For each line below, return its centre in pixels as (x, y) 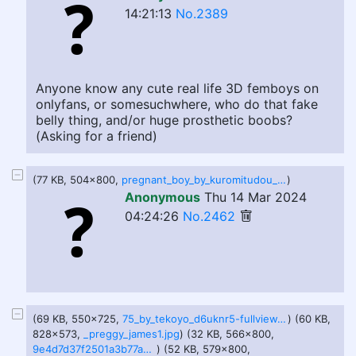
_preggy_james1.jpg (132, 334)
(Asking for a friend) (97, 136)
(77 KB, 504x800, (77, 180)
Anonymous (163, 197)
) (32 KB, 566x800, (227, 334)
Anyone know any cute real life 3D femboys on (177, 88)
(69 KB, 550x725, (77, 319)
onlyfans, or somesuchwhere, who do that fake (177, 104)
